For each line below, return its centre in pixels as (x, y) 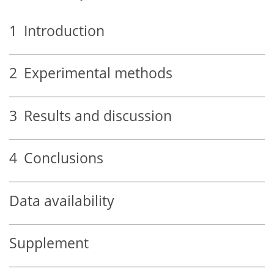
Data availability (62, 201)
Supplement (49, 243)
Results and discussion (94, 116)
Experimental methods (95, 73)
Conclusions (60, 158)
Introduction (61, 31)
